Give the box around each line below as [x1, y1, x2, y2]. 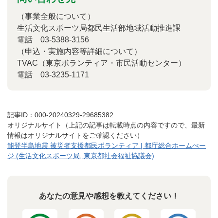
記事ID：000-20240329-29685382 [7, 111, 113, 119]
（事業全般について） [17, 12, 95, 20]
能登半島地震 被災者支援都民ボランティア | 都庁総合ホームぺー [7, 142, 206, 149]
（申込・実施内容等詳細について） [17, 47, 142, 55]
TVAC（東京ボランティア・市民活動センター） [17, 59, 186, 67]
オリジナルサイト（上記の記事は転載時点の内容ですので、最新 [7, 121, 205, 129]
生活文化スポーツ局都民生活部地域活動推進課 [17, 24, 181, 32]
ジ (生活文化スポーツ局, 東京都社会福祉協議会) [7, 152, 154, 160]
